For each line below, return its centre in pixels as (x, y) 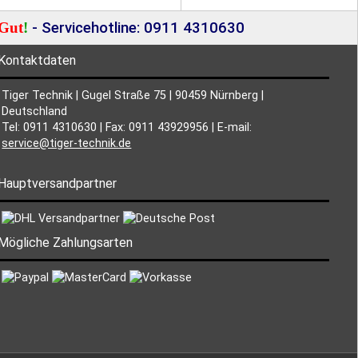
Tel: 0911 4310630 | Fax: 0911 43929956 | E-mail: (127, 127)
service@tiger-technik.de (67, 143)
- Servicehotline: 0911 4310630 (136, 28)
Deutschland (35, 111)
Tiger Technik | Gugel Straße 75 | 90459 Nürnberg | (133, 95)
